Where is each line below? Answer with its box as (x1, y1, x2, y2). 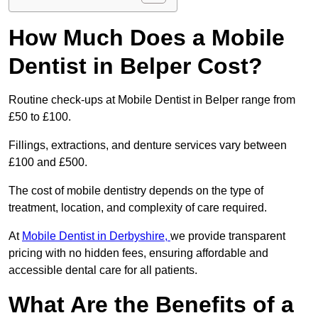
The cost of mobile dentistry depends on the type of (9, 185, 263, 197)
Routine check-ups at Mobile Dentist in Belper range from (9, 94, 295, 106)
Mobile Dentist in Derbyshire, (22, 230, 170, 243)
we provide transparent (170, 230, 285, 243)
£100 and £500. (9, 156, 90, 169)
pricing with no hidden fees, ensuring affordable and (9, 247, 268, 260)
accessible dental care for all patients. (9, 264, 197, 277)
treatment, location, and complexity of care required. (9, 202, 270, 214)
